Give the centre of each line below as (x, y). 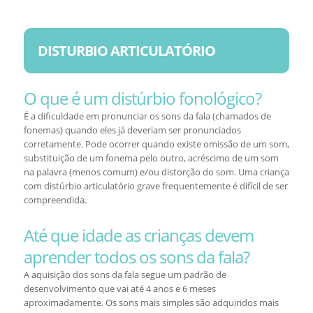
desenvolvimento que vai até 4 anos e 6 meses (119, 289)
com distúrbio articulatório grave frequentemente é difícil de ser (155, 186)
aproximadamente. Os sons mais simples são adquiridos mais (151, 303)
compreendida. (55, 200)
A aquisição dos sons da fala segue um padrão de (125, 275)
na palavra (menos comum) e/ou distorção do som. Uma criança (156, 172)
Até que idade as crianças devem (138, 235)
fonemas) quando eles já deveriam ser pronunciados (132, 130)
